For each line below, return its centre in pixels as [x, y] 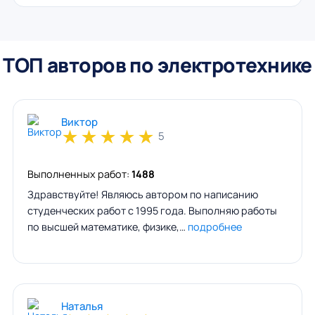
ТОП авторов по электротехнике [157, 64]
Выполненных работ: [79, 174]
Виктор [79, 122]
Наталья [82, 306]
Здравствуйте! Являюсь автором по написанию [142, 194]
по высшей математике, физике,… [107, 226]
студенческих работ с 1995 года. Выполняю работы [152, 210]
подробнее [214, 226]
